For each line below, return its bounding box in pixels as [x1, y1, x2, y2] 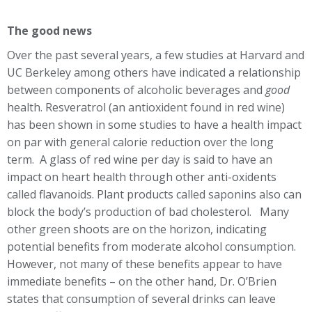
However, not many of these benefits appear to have [7, 256, 282, 272]
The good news [7, 23, 92, 38]
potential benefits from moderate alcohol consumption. [7, 239, 299, 254]
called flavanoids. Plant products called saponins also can [7, 187, 302, 202]
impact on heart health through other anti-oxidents [7, 169, 276, 185]
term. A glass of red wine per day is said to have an [7, 152, 272, 167]
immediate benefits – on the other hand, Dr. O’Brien [7, 274, 276, 289]
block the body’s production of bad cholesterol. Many [7, 204, 289, 219]
